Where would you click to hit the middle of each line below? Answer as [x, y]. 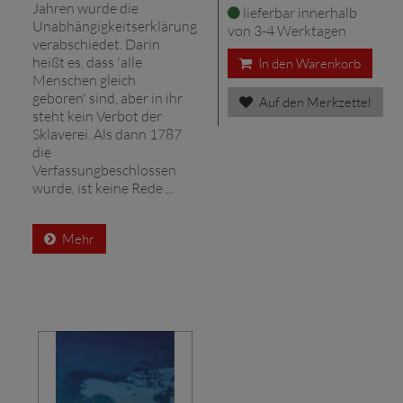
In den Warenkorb [308, 63]
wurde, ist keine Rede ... [103, 188]
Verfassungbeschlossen [104, 170]
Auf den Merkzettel [314, 102]
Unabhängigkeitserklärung [115, 26]
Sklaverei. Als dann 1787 [107, 134]
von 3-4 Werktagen [287, 30]
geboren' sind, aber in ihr [107, 98]
